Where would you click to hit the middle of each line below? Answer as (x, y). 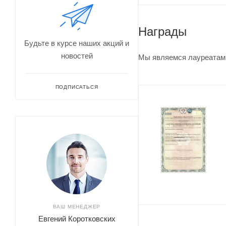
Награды (162, 32)
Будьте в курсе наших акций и (77, 43)
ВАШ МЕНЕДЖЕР (77, 207)
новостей (77, 56)
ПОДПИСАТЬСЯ (77, 87)
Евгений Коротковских (77, 219)
